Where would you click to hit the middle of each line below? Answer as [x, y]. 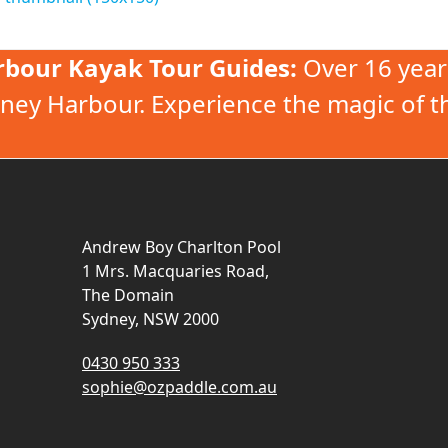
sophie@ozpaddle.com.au [179, 386]
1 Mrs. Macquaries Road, [175, 270]
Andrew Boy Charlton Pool [181, 246]
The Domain [128, 294]
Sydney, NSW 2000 [150, 318]
